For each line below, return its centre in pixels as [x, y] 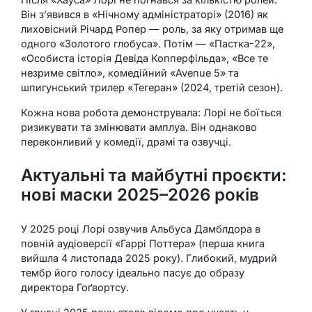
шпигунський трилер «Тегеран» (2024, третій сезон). [152, 88]
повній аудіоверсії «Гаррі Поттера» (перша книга [143, 244]
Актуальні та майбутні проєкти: [154, 175]
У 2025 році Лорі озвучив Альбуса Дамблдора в [141, 229]
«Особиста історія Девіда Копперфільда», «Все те [145, 58]
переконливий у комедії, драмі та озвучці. [126, 142]
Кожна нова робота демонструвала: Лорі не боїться [151, 113]
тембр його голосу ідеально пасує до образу [133, 273]
